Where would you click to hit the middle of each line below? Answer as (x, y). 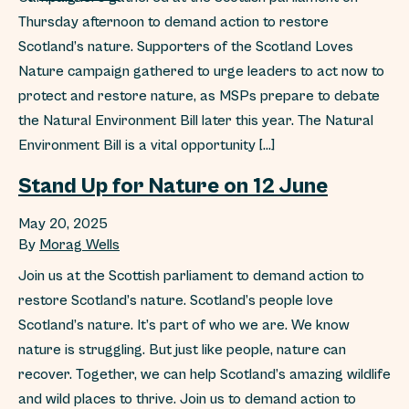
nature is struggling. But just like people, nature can (182, 350)
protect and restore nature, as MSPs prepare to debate (199, 96)
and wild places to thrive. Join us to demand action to (187, 399)
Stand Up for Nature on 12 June (173, 186)
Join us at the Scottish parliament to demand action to (191, 276)
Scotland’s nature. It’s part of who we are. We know (184, 325)
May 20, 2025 (63, 224)
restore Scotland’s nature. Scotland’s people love (176, 300)
